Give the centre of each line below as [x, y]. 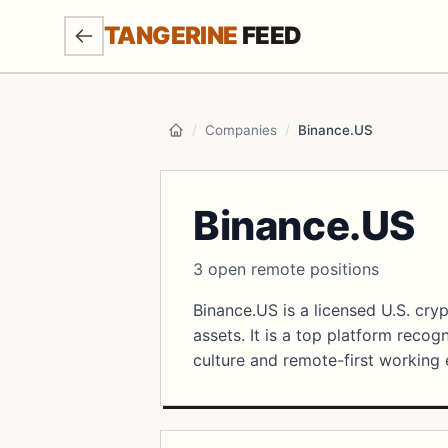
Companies [241, 130]
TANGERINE [171, 35]
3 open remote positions [286, 269]
